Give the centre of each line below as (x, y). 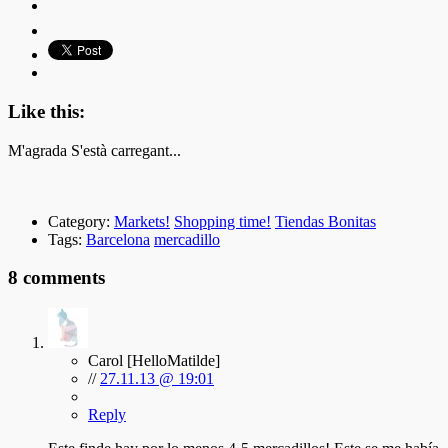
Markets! (142, 221)
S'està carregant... (126, 150)
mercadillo (187, 239)
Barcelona (118, 239)
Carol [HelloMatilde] (154, 361)
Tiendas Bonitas (325, 221)
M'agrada (37, 150)
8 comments (56, 278)
